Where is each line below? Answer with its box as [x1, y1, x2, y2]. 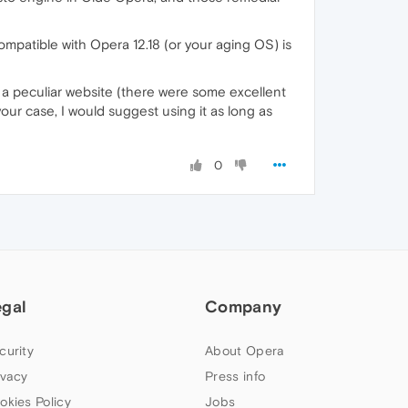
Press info [205, 369, 266, 383]
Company [205, 297, 282, 316]
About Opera [205, 343, 285, 358]
